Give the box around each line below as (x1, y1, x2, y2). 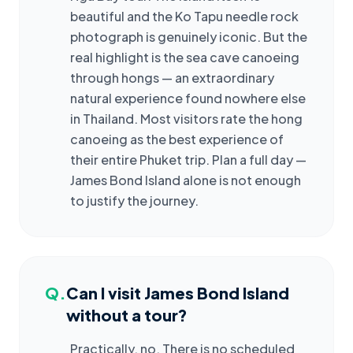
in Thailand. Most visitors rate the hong (70, 110, 303, 128)
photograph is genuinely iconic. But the (70, 28, 307, 46)
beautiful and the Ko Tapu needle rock (70, 8, 299, 25)
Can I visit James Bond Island (66, 283, 289, 303)
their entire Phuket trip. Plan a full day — (70, 151, 307, 169)
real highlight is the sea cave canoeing (70, 49, 299, 66)
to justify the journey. (70, 192, 199, 210)
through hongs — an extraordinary (70, 69, 274, 87)
